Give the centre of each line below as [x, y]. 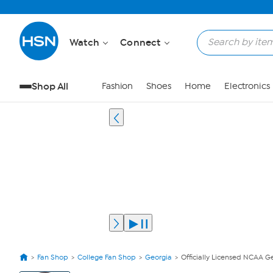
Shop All [50, 86]
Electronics [247, 86]
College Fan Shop [107, 257]
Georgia [158, 257]
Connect [142, 42]
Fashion [117, 86]
